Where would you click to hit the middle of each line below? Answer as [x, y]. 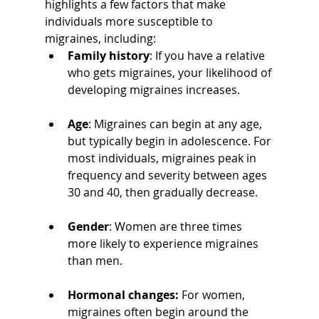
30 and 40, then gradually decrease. [162, 192]
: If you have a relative [208, 55]
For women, [214, 294]
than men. [95, 260]
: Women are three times [177, 226]
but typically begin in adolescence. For [171, 141]
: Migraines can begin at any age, [176, 124]
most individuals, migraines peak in [163, 158]
